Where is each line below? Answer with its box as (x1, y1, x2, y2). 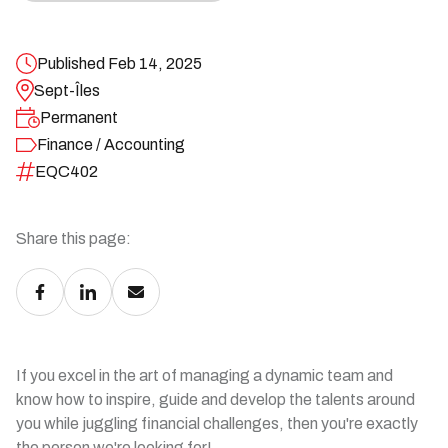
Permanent (39, 109, 118, 126)
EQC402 (35, 163, 99, 180)
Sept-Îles (33, 82, 100, 99)
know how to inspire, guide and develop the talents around (16, 391, 415, 408)
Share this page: (16, 230, 131, 247)
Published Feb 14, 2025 (37, 55, 202, 72)
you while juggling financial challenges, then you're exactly (16, 415, 418, 432)
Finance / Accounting (36, 136, 185, 153)
